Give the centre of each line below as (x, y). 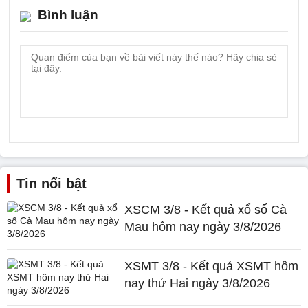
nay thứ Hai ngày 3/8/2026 (198, 283)
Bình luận (68, 14)
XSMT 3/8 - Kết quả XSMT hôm (212, 266)
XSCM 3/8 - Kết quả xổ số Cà (206, 209)
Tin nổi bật (52, 183)
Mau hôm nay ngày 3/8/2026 (203, 227)
